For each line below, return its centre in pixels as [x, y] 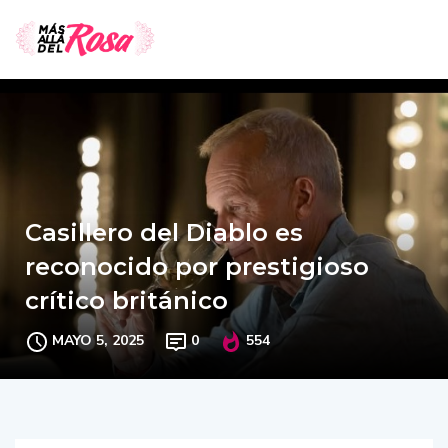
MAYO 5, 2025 [98, 340]
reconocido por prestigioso [197, 266]
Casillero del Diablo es [164, 232]
